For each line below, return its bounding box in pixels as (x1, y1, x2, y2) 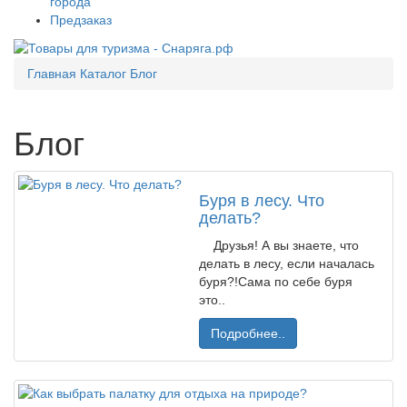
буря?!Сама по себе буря (199, 274, 352, 289)
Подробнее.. (211, 326, 285, 341)
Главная (27, 66, 76, 81)
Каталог (80, 66, 126, 81)
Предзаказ (50, 13, 112, 27)
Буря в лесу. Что (199, 192, 324, 210)
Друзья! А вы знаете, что (199, 238, 359, 253)
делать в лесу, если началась (199, 256, 374, 271)
